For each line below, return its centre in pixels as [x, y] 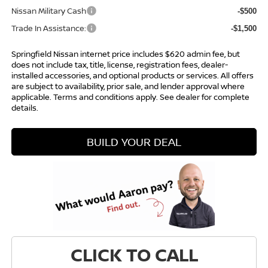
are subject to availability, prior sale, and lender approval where [128, 86]
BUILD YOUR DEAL [134, 142]
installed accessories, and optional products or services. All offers [132, 76]
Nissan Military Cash [48, 11]
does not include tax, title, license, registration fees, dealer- [119, 65]
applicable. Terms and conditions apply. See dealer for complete [130, 97]
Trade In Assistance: [48, 28]
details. [25, 108]
